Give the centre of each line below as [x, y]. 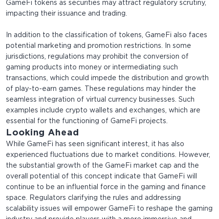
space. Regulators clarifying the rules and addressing [93, 198]
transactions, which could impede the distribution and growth [107, 78]
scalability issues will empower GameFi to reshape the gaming [109, 209]
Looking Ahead [43, 133]
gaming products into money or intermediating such [92, 68]
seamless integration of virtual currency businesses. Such [100, 100]
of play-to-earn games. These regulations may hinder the [101, 89]
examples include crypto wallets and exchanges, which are [103, 111]
